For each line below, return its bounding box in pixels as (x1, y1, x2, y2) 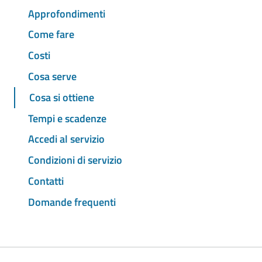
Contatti (28, 173, 64, 189)
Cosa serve (28, 68, 77, 85)
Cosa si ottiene (29, 89, 94, 105)
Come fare (28, 26, 74, 43)
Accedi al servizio (28, 131, 105, 147)
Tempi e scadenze (28, 110, 106, 126)
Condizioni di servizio (28, 152, 122, 168)
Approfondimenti (28, 5, 105, 22)
